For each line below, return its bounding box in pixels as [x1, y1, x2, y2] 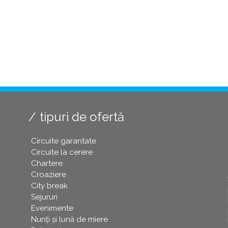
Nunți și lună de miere [31, 215, 108, 224]
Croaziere [31, 170, 66, 180]
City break [31, 181, 68, 191]
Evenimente [31, 204, 73, 213]
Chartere [31, 159, 63, 168]
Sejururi [31, 192, 58, 202]
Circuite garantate [31, 136, 96, 146]
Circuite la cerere [31, 148, 93, 157]
